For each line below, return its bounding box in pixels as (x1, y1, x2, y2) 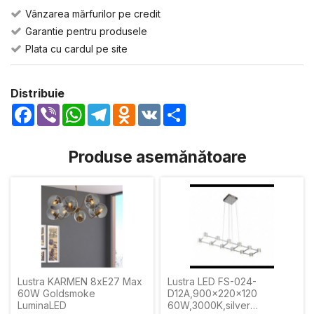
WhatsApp (85, 102, 141, 116)
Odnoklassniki (135, 102, 208, 116)
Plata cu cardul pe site (25, 43, 128, 55)
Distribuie (11, 86, 64, 100)
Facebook (34, 102, 88, 116)
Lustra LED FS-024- (168, 275, 257, 287)
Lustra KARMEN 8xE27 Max (18, 275, 142, 287)
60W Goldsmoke (18, 287, 95, 299)
